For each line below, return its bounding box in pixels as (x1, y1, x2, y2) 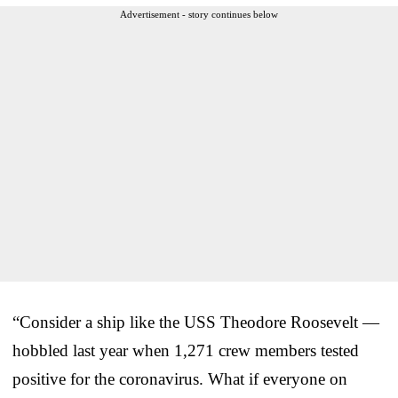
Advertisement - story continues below (120, 8, 278, 20)
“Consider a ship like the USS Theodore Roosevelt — (12, 312, 379, 331)
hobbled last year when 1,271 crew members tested (12, 340, 359, 360)
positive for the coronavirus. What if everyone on (12, 369, 347, 388)
